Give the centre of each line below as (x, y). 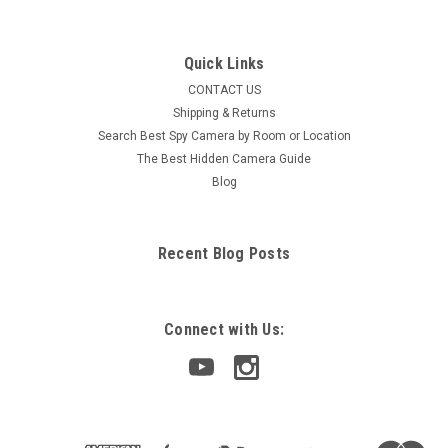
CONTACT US (224, 89)
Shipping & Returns (224, 112)
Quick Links (224, 63)
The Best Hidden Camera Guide (224, 158)
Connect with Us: (224, 329)
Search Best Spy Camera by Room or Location (224, 135)
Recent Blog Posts (224, 253)
